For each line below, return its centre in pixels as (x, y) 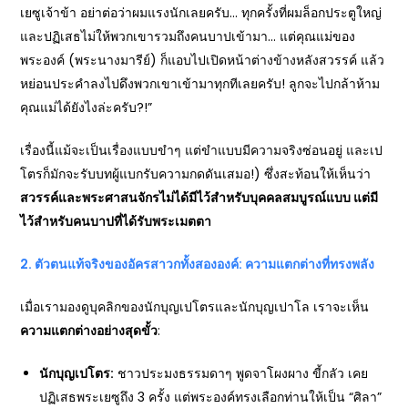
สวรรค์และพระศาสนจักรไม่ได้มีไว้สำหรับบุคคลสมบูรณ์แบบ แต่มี (199, 197)
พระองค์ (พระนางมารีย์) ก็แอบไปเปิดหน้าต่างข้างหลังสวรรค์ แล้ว (203, 60)
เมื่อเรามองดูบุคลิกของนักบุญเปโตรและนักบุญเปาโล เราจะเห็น (195, 306)
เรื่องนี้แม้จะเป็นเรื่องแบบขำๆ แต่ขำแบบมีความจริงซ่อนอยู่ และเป (202, 150)
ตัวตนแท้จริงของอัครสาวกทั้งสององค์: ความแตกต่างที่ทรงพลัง (205, 264)
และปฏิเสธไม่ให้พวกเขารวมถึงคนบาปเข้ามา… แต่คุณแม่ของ (188, 36)
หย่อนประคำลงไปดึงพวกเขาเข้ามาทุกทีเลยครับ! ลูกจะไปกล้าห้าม (200, 83)
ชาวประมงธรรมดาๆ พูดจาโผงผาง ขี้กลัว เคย (241, 373)
